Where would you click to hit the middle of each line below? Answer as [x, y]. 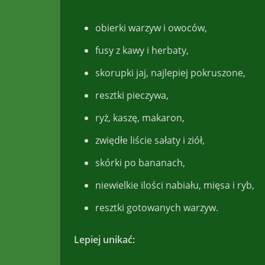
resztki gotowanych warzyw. [157, 207]
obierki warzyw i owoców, [151, 28]
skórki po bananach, [140, 162]
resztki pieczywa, [132, 95]
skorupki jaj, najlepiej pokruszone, [170, 72]
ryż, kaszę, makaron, [140, 117]
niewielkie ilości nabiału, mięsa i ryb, [175, 185]
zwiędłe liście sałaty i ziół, [150, 140]
